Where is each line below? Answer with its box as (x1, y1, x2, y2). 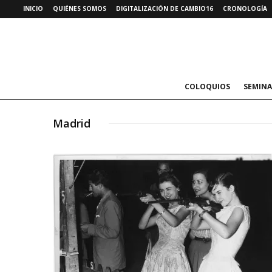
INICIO (23, 4, 43, 13)
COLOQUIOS (184, 81, 230, 92)
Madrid (53, 116, 90, 131)
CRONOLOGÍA (223, 4, 267, 13)
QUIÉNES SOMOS (53, 4, 106, 13)
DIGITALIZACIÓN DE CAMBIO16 (116, 4, 213, 13)
